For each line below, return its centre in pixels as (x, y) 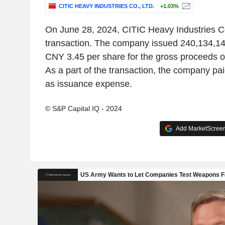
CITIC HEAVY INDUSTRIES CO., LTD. (106, 6)
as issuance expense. (88, 84)
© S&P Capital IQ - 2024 (83, 109)
